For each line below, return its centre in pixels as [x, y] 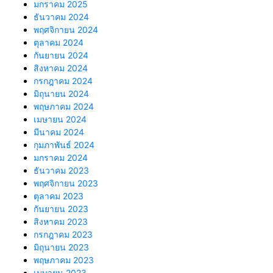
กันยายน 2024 [61, 55]
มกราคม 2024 [61, 158]
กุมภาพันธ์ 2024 [64, 145]
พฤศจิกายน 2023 [66, 183]
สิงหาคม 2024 [61, 68]
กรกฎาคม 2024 [63, 81]
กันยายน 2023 [61, 209]
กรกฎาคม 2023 [63, 235]
